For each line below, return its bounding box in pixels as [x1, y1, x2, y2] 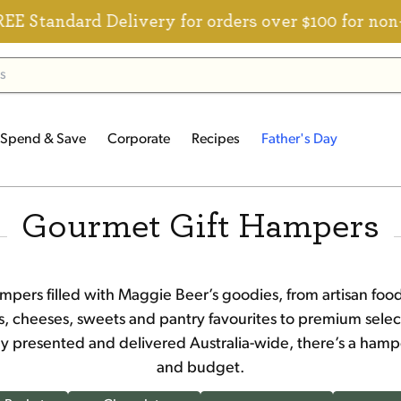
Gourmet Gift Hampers [21, 209, 380, 244]
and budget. [157, 360, 244, 377]
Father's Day [261, 132, 337, 147]
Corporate [107, 132, 170, 147]
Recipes [192, 132, 240, 147]
